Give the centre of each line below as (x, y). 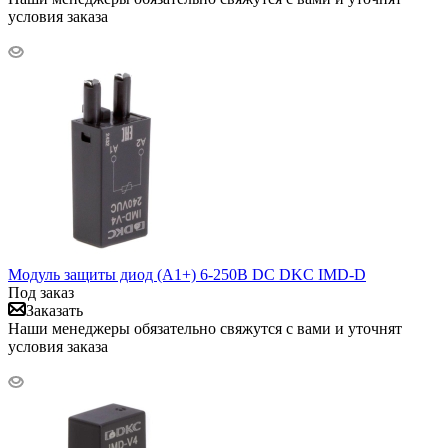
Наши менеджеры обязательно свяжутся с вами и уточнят (205, 329)
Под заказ (41, 293)
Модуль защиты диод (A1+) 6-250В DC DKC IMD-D (187, 275)
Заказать (54, 311)
